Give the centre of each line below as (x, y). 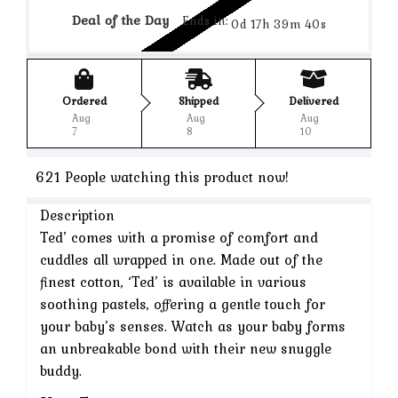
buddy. (61, 370)
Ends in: (205, 20)
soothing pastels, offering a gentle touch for (183, 303)
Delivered (313, 100)
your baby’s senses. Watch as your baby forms (193, 326)
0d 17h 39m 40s (279, 24)
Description (77, 215)
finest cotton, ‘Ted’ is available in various (173, 281)
